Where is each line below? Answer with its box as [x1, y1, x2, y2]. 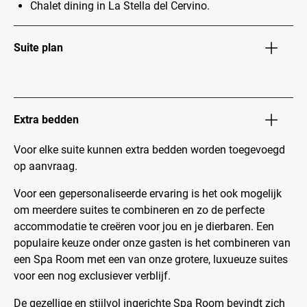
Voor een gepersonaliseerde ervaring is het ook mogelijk [14, 186, 282, 200]
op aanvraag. [14, 159, 77, 173]
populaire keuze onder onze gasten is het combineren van [14, 236, 291, 249]
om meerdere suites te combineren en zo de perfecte [14, 203, 265, 217]
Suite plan [14, 40, 63, 54]
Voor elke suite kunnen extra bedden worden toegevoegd [14, 143, 285, 156]
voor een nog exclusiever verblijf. [14, 269, 171, 282]
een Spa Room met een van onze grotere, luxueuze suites [14, 252, 288, 266]
